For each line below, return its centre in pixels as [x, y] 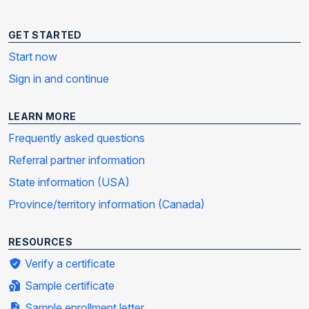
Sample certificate [68, 286]
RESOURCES [41, 242]
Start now [33, 57]
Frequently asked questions [77, 138]
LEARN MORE [42, 117]
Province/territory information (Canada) [107, 205]
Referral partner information [77, 160]
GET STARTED [45, 35]
